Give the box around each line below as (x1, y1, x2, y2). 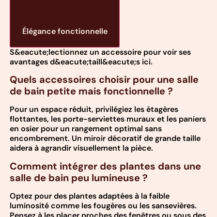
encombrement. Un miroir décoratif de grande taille (10, 133, 201, 144)
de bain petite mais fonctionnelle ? (10, 85, 173, 98)
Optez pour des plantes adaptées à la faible (10, 190, 170, 201)
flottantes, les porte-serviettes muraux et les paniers (10, 114, 206, 124)
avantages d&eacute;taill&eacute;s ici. (10, 57, 153, 67)
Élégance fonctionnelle (22, 26, 108, 36)
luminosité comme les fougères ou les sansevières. (10, 200, 197, 211)
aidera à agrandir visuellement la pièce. (10, 143, 153, 154)
